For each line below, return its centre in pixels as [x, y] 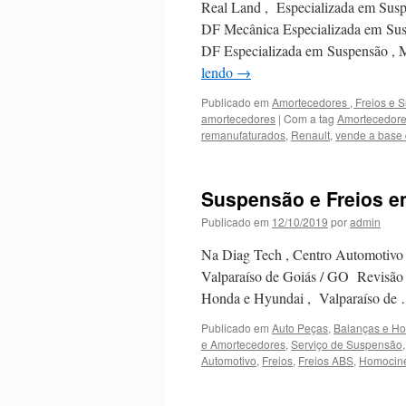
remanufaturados [243, 135]
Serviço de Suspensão [347, 344]
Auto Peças [300, 328]
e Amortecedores [243, 344]
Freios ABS [326, 360]
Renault [310, 135]
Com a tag [310, 118]
